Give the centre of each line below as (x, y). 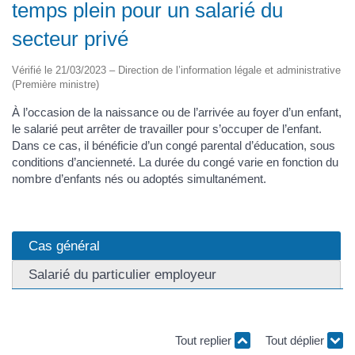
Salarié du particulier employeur (122, 275)
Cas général (64, 246)
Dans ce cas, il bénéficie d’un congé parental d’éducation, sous (174, 145)
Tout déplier (296, 340)
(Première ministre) (55, 84)
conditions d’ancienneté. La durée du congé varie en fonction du (175, 162)
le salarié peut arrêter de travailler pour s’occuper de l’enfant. (167, 128)
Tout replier (205, 340)
